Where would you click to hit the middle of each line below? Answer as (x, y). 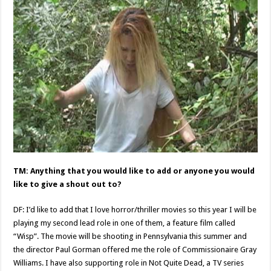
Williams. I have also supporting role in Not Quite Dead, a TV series (129, 263)
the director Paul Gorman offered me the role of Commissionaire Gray (135, 249)
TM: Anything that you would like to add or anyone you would (134, 171)
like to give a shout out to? (68, 184)
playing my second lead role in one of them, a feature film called (125, 223)
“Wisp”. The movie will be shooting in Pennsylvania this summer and (130, 236)
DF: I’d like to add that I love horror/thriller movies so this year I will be (135, 209)
